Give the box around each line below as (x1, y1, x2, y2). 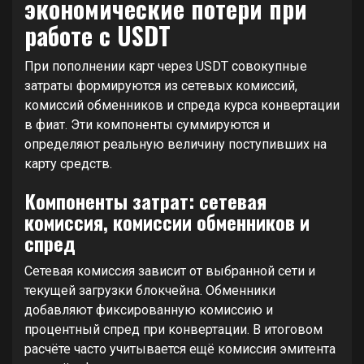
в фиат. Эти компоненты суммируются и (24, 117, 270, 132)
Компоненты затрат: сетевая (24, 186, 266, 215)
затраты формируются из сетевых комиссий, (24, 78, 297, 93)
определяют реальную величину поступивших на (24, 136, 327, 152)
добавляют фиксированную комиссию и (24, 302, 273, 318)
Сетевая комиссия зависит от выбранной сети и (24, 263, 315, 279)
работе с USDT (24, 17, 171, 54)
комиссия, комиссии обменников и (24, 207, 310, 236)
